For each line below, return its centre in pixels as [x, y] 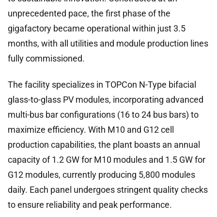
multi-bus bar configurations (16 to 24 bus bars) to [103, 114]
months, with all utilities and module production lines [108, 44]
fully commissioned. [46, 59]
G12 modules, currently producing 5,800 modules [101, 174]
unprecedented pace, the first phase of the [89, 14]
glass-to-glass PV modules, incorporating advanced [106, 99]
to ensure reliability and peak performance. [90, 204]
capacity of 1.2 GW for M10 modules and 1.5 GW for [107, 159]
